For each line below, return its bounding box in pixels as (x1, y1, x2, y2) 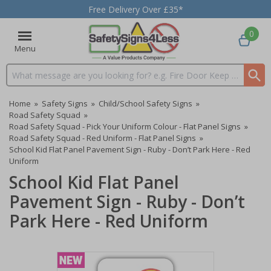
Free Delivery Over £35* (88, 3, 183, 15)
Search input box (7, 74, 72, 87)
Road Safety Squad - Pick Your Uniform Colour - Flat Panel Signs (9, 121, 241, 132)
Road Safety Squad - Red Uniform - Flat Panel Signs (9, 132, 196, 143)
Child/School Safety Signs (99, 98, 192, 109)
